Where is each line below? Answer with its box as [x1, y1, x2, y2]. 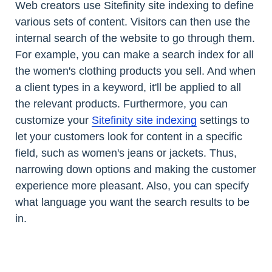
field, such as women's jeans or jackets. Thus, [15, 146, 237, 159]
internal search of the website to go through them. [15, 32, 255, 44]
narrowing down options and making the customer [15, 163, 256, 175]
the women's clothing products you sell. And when [15, 64, 256, 77]
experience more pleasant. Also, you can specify [15, 179, 249, 192]
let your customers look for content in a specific [15, 130, 242, 143]
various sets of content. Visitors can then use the [15, 15, 250, 28]
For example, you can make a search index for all [15, 48, 254, 61]
